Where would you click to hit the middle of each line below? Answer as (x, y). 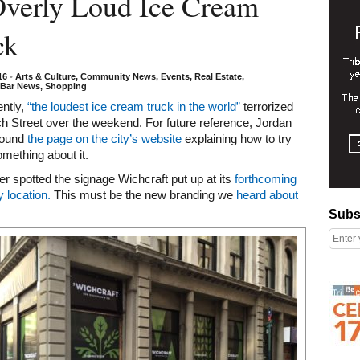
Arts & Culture (45, 76)
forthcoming (266, 179)
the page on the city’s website (104, 139)
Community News (118, 76)
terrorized (267, 107)
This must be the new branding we (143, 195)
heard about (267, 195)
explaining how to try (237, 139)
